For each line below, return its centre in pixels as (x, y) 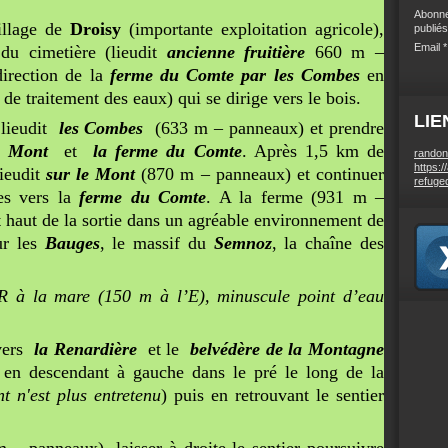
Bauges (72, 243)
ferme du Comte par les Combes (234, 75)
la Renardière (85, 349)
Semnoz (242, 243)
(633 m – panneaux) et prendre (263, 128)
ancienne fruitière (236, 52)
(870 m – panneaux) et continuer (260, 174)
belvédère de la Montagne (287, 349)
